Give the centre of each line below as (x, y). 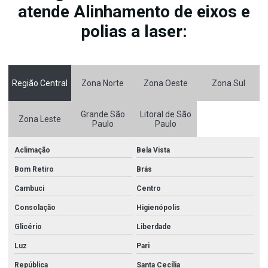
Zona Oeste (165, 83)
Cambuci (29, 189)
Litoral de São (165, 115)
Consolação (35, 208)
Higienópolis (158, 208)
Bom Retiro (34, 170)
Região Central (40, 83)
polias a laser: (134, 32)
